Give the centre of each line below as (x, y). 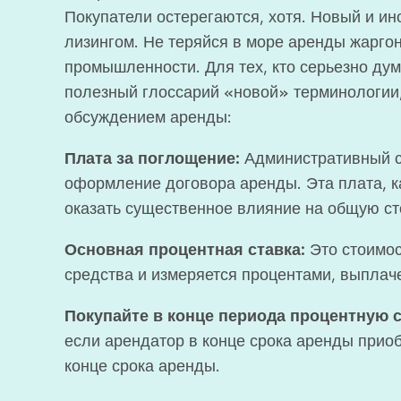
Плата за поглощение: (152, 158)
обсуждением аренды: (148, 117)
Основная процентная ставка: (185, 250)
